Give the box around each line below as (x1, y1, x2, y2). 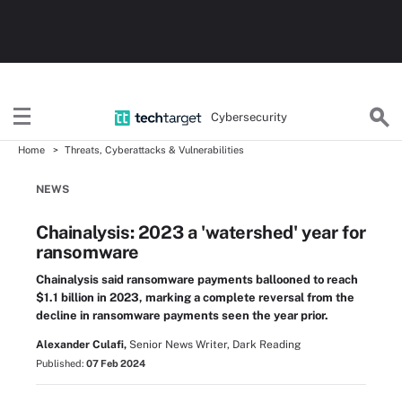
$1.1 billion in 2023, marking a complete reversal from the (36, 291, 354, 304)
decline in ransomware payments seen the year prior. (36, 309, 328, 322)
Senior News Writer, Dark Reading (129, 338, 301, 351)
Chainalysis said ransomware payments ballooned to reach (36, 273, 358, 286)
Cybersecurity (211, 109, 288, 124)
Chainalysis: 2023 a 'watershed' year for (36, 222, 367, 243)
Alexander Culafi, (36, 338, 127, 351)
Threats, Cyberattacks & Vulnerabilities (65, 144, 244, 155)
